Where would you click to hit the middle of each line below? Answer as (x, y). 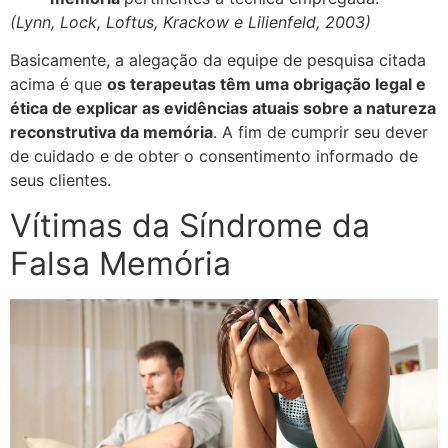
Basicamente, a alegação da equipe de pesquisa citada (218, 60)
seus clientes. (60, 180)
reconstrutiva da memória (111, 132)
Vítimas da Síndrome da (190, 225)
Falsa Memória (120, 263)
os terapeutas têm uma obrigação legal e (266, 84)
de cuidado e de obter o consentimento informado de (214, 156)
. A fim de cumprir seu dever (320, 132)
